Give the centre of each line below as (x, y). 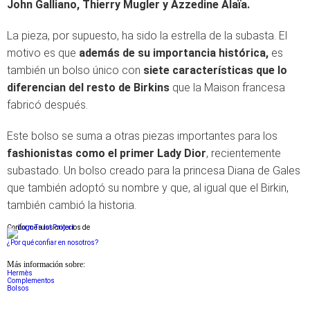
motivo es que (43, 53)
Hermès (20, 273)
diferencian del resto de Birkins (88, 88)
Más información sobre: (46, 265)
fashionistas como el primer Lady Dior (107, 153)
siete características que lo (215, 70)
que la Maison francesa (227, 88)
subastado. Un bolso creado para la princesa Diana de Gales (154, 171)
